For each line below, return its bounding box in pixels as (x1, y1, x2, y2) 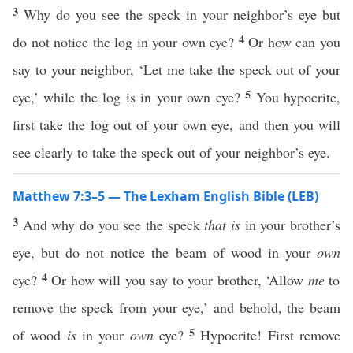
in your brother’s (240, 215, 341, 234)
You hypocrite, (255, 87, 341, 106)
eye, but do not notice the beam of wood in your (13, 243, 317, 262)
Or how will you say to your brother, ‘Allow (51, 270, 308, 289)
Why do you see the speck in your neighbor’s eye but (24, 5, 340, 24)
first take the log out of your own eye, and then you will (13, 115, 340, 134)
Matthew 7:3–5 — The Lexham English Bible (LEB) (13, 188, 318, 205)
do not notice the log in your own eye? (13, 32, 239, 51)
